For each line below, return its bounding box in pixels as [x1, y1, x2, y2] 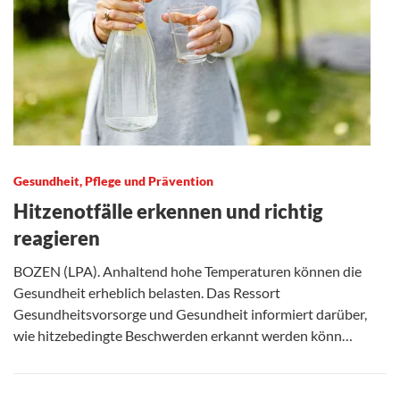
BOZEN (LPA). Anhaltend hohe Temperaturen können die [13, 262, 362, 279]
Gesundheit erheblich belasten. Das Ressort [13, 283, 280, 301]
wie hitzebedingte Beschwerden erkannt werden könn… [13, 326, 353, 344]
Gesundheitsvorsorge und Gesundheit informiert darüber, [13, 304, 367, 322]
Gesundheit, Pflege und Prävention [13, 172, 213, 188]
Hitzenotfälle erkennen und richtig [13, 198, 323, 223]
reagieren [13, 225, 100, 250]
